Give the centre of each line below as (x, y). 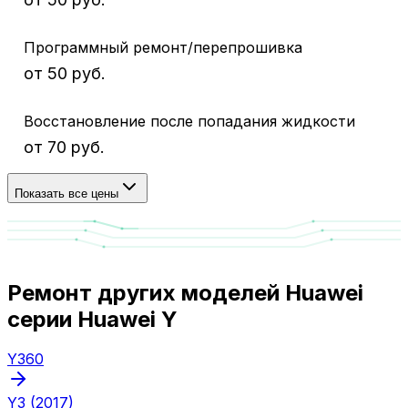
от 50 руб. (65, 73)
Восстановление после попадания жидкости (189, 121)
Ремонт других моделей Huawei (185, 292)
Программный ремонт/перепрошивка (163, 47)
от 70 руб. (64, 147)
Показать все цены (66, 193)
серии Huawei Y (92, 319)
